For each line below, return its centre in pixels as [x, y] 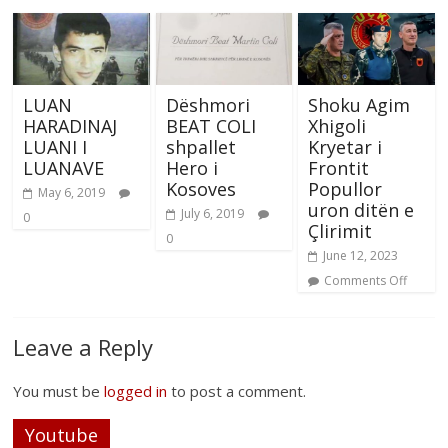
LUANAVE [64, 168]
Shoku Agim [358, 105]
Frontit [338, 168]
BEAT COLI [210, 126]
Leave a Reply [83, 347]
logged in [136, 391]
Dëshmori [207, 105]
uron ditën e [360, 210]
